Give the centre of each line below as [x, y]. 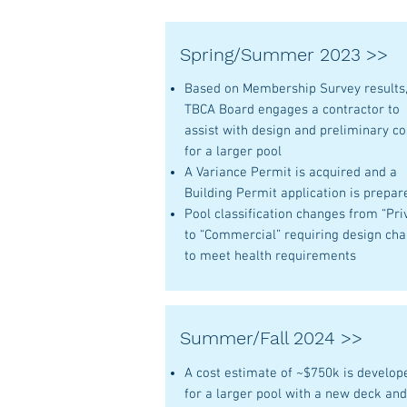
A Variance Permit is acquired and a [291, 173]
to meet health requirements [270, 256]
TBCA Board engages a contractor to [292, 110]
